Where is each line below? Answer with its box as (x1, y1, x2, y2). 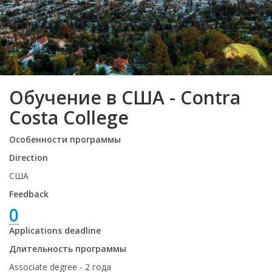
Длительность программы (9, 243, 126, 254)
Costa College (9, 105, 129, 130)
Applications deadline (9, 225, 101, 236)
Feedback (9, 188, 49, 200)
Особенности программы (9, 134, 121, 145)
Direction (9, 152, 48, 163)
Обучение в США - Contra (9, 85, 240, 110)
